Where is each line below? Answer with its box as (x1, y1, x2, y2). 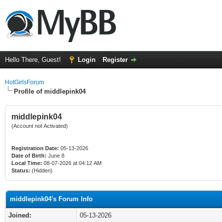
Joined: (8, 212, 31, 219)
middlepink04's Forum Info (10, 195, 93, 203)
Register (103, 56, 128, 63)
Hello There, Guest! (5, 56, 63, 63)
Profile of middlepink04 (14, 88, 86, 95)
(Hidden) (30, 167, 53, 173)
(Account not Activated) (11, 123, 68, 129)
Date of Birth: (11, 153, 47, 159)
